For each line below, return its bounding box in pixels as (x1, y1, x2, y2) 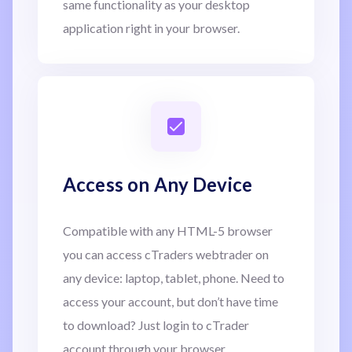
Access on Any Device (63, 172, 253, 196)
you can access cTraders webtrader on (63, 246, 269, 262)
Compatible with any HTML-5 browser (63, 222, 273, 238)
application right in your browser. (63, 20, 240, 35)
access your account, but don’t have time (63, 293, 278, 309)
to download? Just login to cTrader (63, 317, 249, 332)
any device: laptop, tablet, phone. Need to (63, 269, 284, 285)
